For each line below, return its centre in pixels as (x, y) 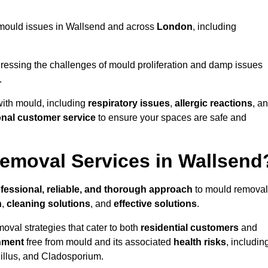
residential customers (190, 228)
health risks (200, 242)
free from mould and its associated (99, 242)
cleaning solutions (48, 204)
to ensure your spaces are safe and (171, 118)
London (175, 27)
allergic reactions (214, 103)
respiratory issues (129, 103)
